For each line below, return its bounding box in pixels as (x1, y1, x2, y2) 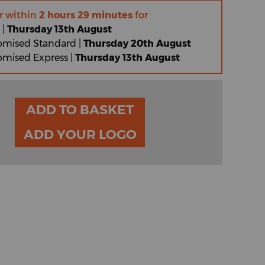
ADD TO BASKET (26, 101, 134, 118)
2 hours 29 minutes (39, 9, 133, 21)
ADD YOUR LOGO (56, 126, 137, 143)
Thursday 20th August (83, 37, 192, 49)
